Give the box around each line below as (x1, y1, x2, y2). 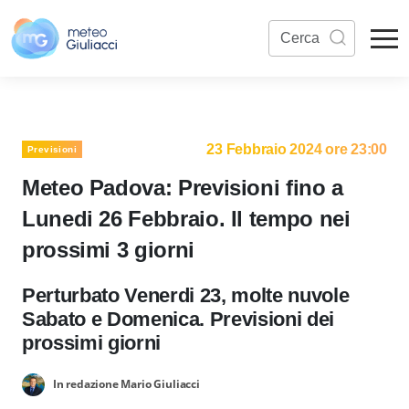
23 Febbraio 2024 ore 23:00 (206, 142, 387, 157)
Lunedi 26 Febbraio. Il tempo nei (22, 206, 351, 231)
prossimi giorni (22, 331, 162, 354)
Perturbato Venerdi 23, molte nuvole (22, 284, 350, 307)
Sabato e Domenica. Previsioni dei (22, 308, 335, 330)
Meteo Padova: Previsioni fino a (22, 175, 343, 200)
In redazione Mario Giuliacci (52, 375, 200, 392)
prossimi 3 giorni (22, 237, 194, 262)
